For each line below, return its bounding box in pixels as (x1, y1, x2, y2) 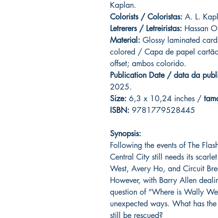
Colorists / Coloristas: (110, 12, 182, 22)
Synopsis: (110, 128, 141, 139)
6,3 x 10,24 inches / (127, 93, 204, 104)
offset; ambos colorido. (110, 58, 186, 69)
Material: (110, 35, 140, 46)
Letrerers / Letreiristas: (110, 23, 182, 34)
